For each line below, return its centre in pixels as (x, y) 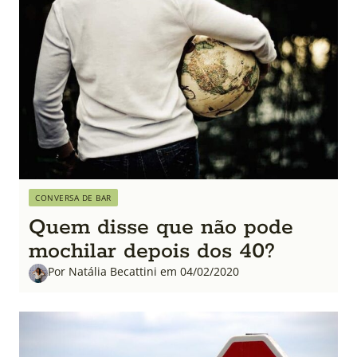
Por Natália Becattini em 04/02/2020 (143, 271)
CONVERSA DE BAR (73, 197)
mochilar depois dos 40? (152, 251)
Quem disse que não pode (161, 227)
